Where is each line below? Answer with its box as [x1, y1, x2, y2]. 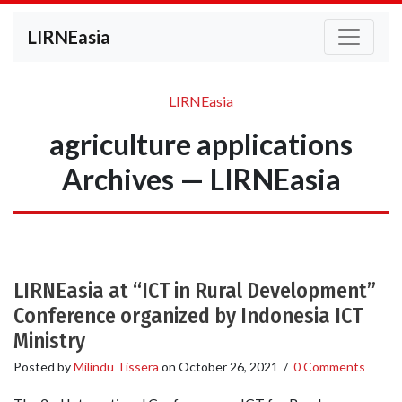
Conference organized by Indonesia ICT [13, 303, 363, 328]
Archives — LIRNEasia [61, 162, 341, 197]
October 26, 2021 [179, 359, 278, 374]
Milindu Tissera [74, 359, 159, 374]
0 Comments [293, 359, 365, 374]
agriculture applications [49, 127, 353, 162]
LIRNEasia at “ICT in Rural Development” [13, 278, 376, 303]
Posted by [13, 359, 74, 374]
